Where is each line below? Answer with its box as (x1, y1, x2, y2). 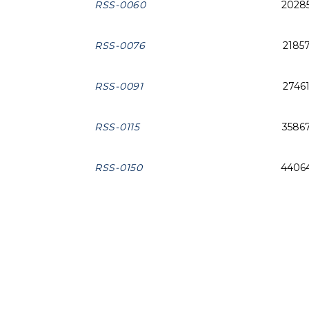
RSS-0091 (94, 80, 143, 93)
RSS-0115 (94, 121, 140, 134)
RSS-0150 (94, 161, 143, 175)
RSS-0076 (94, 39, 146, 52)
